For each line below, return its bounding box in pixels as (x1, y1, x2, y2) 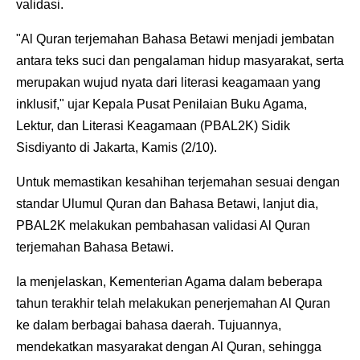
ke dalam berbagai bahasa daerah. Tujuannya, (16, 318, 281, 333)
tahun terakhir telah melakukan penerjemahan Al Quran (16, 297, 330, 311)
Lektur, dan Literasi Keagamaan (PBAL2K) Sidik (16, 119, 290, 133)
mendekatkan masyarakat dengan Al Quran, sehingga (16, 340, 321, 354)
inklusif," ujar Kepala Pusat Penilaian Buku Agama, (16, 97, 307, 112)
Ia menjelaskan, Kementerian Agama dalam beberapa (16, 275, 322, 289)
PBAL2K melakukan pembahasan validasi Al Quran (16, 219, 310, 233)
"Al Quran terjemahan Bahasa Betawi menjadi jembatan (16, 32, 334, 47)
